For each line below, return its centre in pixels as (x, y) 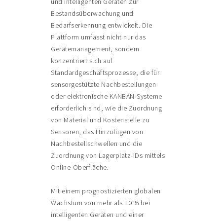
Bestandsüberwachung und (92, 14)
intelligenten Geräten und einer (97, 215)
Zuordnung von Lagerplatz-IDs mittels (108, 156)
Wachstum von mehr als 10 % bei (101, 203)
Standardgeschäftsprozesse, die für (105, 73)
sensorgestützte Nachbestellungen (104, 85)
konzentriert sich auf (82, 61)
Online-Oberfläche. (80, 167)
